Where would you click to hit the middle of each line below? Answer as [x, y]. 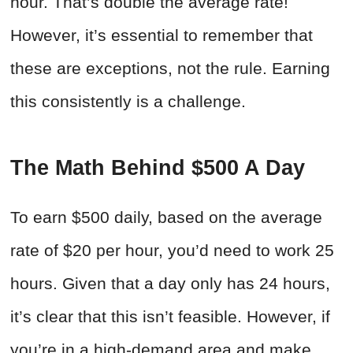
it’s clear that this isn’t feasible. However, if [170, 317]
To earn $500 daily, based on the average [166, 217]
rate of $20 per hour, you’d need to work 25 [172, 251]
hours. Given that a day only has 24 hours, [170, 284]
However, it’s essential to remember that [162, 35]
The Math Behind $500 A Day [158, 168]
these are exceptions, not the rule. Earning [170, 69]
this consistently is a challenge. [128, 102]
